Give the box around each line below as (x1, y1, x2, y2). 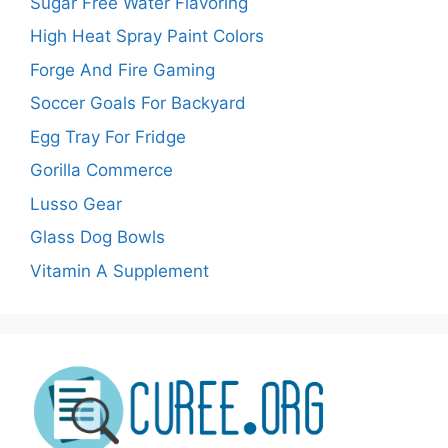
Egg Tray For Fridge (30, 126, 186, 147)
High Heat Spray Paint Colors (30, 26, 264, 47)
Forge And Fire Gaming (30, 59, 215, 80)
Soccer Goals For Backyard (30, 93, 246, 114)
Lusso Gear (30, 193, 122, 214)
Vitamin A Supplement (30, 260, 209, 281)
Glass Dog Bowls (30, 227, 165, 248)
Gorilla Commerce (30, 160, 173, 181)
